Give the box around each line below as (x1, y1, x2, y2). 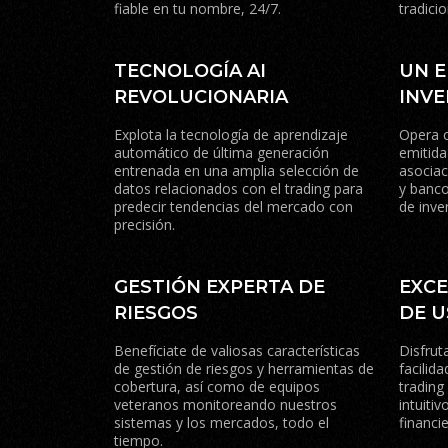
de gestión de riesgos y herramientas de (114, 359, 374, 378)
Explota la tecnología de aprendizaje (114, 125, 348, 144)
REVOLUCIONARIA (114, 86, 288, 108)
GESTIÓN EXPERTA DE (114, 276, 325, 298)
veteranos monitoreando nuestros (114, 395, 337, 414)
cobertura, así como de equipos (114, 377, 320, 396)
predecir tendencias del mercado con (114, 197, 353, 216)
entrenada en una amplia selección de (114, 161, 359, 180)
